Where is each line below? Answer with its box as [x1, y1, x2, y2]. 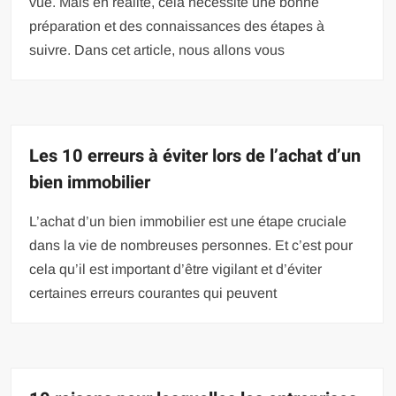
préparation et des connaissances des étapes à [29, 18, 325, 34]
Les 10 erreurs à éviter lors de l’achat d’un [29, 142, 362, 169]
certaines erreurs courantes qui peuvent [29, 285, 278, 301]
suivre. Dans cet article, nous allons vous [29, 42, 286, 57]
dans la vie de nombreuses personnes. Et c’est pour [29, 237, 354, 253]
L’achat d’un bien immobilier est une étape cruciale [29, 213, 347, 229]
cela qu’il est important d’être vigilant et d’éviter [29, 261, 323, 277]
